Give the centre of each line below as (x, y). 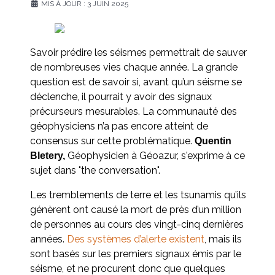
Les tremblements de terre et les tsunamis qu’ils (138, 195)
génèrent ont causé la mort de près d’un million (136, 209)
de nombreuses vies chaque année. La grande (134, 67)
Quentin (213, 141)
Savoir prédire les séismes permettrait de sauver (138, 52)
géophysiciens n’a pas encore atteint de (119, 126)
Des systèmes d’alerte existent (136, 239)
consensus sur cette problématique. (112, 141)
